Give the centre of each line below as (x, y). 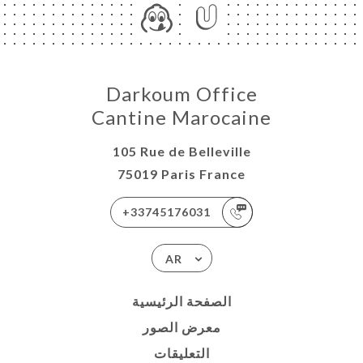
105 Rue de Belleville (181, 152)
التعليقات (181, 353)
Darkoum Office (181, 94)
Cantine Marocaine (181, 117)
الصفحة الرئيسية (181, 301)
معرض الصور (181, 327)
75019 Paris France (181, 174)
